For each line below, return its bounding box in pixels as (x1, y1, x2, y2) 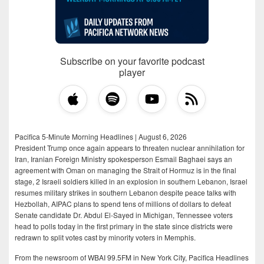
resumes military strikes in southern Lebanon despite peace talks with (15, 187, 236, 198)
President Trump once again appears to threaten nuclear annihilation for (15, 143, 245, 153)
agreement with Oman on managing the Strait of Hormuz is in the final (15, 165, 236, 176)
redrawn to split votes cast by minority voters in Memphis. (15, 232, 196, 243)
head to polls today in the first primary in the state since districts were (15, 221, 233, 232)
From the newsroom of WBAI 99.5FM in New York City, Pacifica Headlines (15, 252, 249, 263)
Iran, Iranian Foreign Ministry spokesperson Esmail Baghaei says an (15, 154, 232, 164)
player (119, 65, 145, 80)
